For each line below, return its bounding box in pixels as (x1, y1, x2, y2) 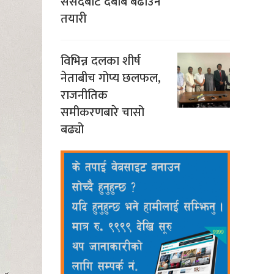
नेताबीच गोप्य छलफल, (60, 67, 161, 89)
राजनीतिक (60, 84, 108, 106)
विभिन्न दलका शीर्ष (60, 50, 141, 72)
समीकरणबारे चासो (60, 102, 144, 123)
